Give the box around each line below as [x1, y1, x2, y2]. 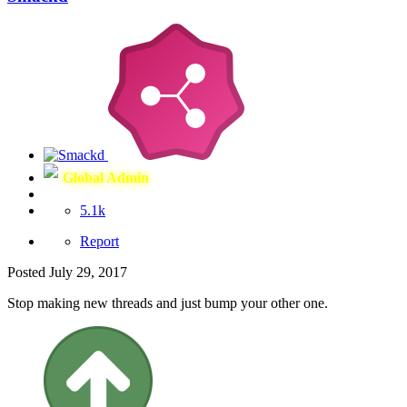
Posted [7, 263, 49, 280]
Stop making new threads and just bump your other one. [7, 294, 328, 311]
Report [80, 233, 119, 249]
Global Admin [63, 169, 149, 185]
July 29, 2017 [49, 263, 127, 280]
